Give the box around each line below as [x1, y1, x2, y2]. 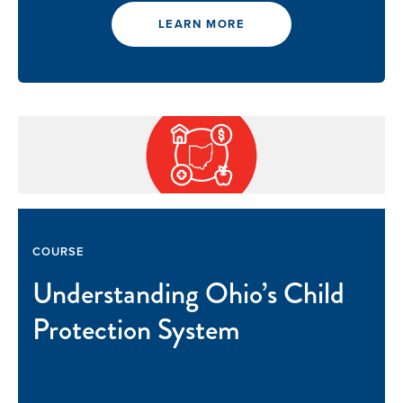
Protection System [32, 309, 240, 352]
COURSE [32, 243, 85, 261]
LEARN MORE [157, 15, 246, 33]
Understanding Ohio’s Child [32, 273, 345, 316]
